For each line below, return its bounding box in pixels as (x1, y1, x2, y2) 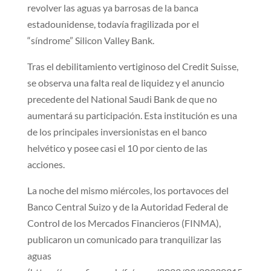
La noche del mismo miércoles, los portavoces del (27, 184, 229, 196)
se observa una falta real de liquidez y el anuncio (27, 76, 224, 88)
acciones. (27, 158, 65, 170)
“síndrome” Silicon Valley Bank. (27, 34, 154, 46)
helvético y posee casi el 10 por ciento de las (27, 142, 207, 154)
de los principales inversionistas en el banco (27, 125, 207, 137)
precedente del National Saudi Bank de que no (27, 93, 217, 105)
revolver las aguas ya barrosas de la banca (27, 1, 198, 13)
